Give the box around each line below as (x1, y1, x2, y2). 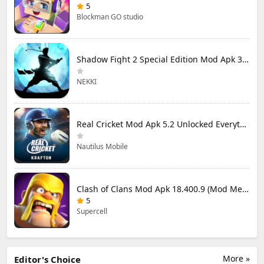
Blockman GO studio (77, 11, 143, 22)
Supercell (77, 206, 107, 216)
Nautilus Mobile (77, 141, 128, 151)
